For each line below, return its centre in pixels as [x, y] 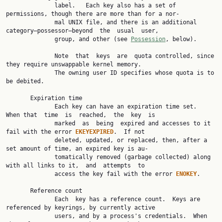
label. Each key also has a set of [30, 5]
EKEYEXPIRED [94, 132]
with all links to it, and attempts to [75, 166]
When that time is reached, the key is [81, 115]
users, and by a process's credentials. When [30, 216]
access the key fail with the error [115, 174]
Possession [148, 39]
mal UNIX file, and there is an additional [30, 22]
